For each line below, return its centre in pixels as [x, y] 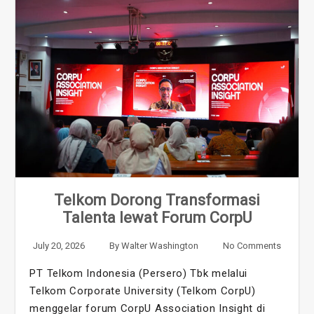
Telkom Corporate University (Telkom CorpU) [143, 291]
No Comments [252, 245]
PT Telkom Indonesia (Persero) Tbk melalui [139, 273]
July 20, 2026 [59, 245]
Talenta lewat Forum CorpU [157, 217]
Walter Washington [160, 245]
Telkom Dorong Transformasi [157, 200]
